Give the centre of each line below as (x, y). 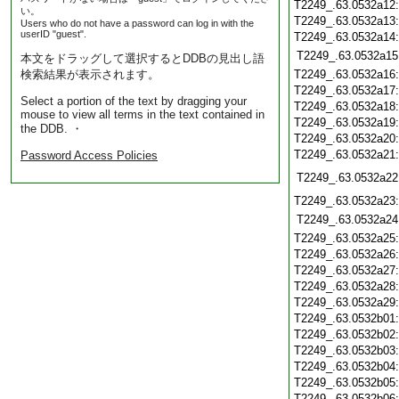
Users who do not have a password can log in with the (137, 23)
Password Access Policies (89, 155)
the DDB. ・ (52, 129)
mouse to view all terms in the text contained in (142, 114)
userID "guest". (53, 34)
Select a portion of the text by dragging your (134, 101)
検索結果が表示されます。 (90, 74)
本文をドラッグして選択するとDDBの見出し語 (142, 58)
